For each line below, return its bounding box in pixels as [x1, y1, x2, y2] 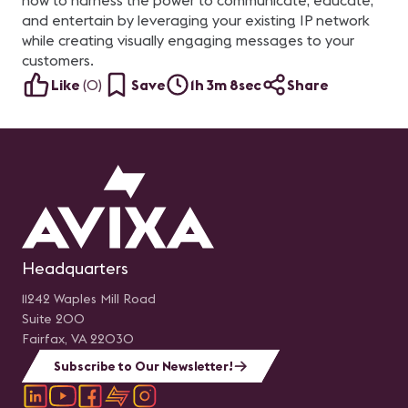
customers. [22, 51, 94, 69]
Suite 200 [22, 311, 85, 327]
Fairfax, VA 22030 [22, 331, 134, 347]
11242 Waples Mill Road [22, 291, 156, 307]
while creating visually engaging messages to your [22, 31, 354, 49]
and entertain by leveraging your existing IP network [22, 11, 370, 29]
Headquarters [22, 258, 128, 279]
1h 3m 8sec [190, 76, 261, 94]
